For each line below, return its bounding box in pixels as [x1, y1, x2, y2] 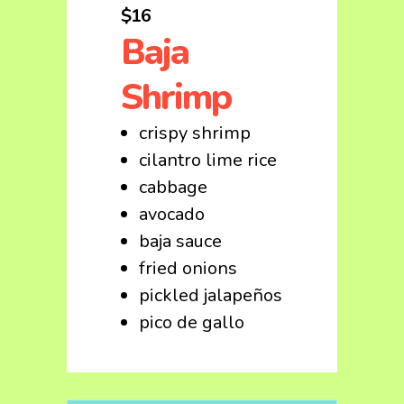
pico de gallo [139, 310, 244, 335]
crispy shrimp [139, 121, 251, 145]
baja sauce [139, 229, 222, 253]
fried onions [139, 256, 237, 280]
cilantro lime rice [139, 148, 277, 172]
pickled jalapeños [139, 283, 282, 308]
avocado [139, 202, 205, 226]
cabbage [139, 175, 207, 199]
